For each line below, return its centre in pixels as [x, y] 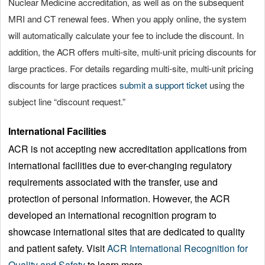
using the [227, 85]
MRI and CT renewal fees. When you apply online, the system [127, 18]
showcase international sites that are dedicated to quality [127, 231]
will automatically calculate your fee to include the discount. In [126, 35]
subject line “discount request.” [67, 101]
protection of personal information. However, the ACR [119, 198]
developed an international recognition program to [112, 215]
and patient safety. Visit [58, 248]
